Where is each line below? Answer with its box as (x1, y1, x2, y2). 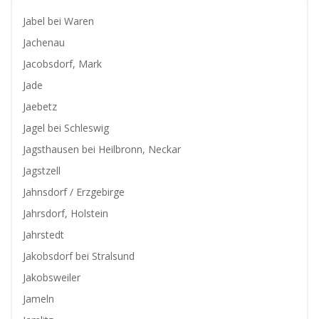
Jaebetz (23, 100, 57, 113)
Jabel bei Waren (23, 14, 94, 28)
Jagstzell (23, 164, 61, 177)
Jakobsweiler (23, 271, 80, 284)
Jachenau (23, 36, 65, 49)
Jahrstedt (23, 228, 64, 241)
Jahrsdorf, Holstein (23, 206, 108, 220)
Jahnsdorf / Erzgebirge (23, 185, 125, 199)
